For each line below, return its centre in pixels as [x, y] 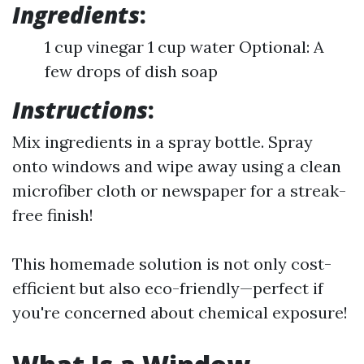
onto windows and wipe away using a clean [177, 166]
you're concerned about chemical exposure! [180, 312]
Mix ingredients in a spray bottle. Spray [162, 142]
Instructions [80, 110]
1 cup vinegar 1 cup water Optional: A [184, 47]
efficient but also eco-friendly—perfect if [168, 288]
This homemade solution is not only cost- [172, 264]
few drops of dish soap [131, 71]
